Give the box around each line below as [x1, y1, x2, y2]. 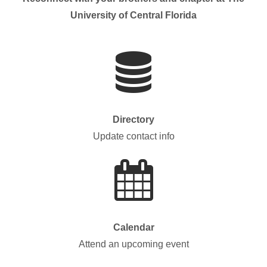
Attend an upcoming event [78, 239, 189, 249]
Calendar [113, 222, 154, 232]
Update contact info [92, 131, 175, 141]
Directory [113, 114, 154, 125]
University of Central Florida [70, 10, 197, 20]
